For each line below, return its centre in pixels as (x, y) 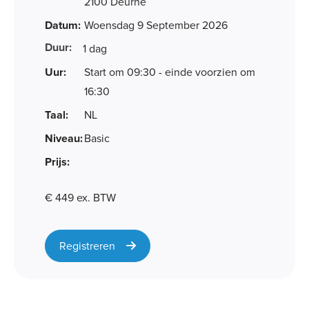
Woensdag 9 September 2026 (156, 25)
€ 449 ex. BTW (80, 198)
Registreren (93, 246)
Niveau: (64, 138)
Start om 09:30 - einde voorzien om (170, 72)
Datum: (63, 25)
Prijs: (57, 162)
